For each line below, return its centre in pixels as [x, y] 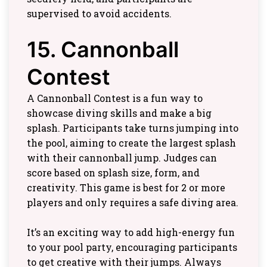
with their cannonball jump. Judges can [122, 158]
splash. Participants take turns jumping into [133, 128]
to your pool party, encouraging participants [132, 247]
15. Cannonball [103, 50]
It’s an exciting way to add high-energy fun [131, 232]
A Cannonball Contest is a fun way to [115, 98]
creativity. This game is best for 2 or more [126, 188]
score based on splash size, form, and [113, 173]
